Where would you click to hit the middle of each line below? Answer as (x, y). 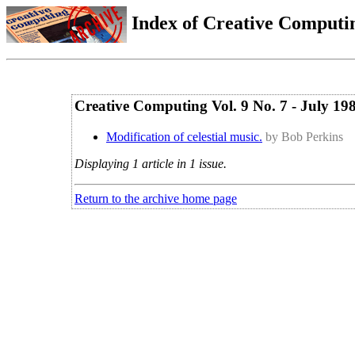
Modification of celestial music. (184, 136)
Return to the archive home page (156, 198)
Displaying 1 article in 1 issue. (151, 163)
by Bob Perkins (304, 136)
